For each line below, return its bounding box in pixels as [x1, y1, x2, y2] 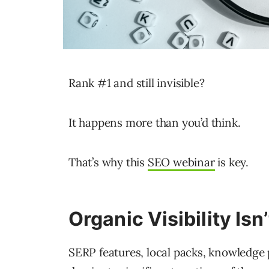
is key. [214, 155, 249, 170]
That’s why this [68, 155, 148, 170]
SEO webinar [147, 155, 215, 170]
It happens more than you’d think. [68, 115, 241, 130]
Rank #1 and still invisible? [68, 76, 205, 91]
